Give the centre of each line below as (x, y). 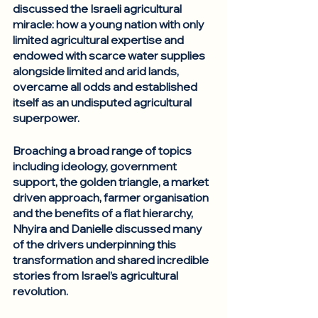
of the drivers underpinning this (95, 244)
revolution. (42, 291)
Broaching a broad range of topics (103, 150)
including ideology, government (96, 166)
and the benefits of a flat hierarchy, (104, 213)
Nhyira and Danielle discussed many (109, 229)
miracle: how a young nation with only (110, 24)
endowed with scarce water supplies (110, 55)
